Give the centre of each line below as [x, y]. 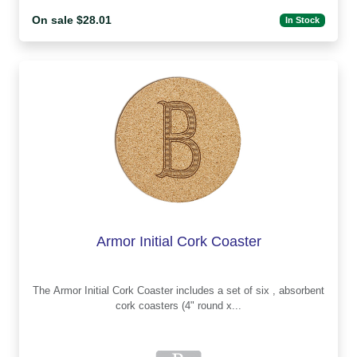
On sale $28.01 [72, 20]
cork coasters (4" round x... [212, 306]
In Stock [303, 20]
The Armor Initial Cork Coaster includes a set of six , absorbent [43, 291]
